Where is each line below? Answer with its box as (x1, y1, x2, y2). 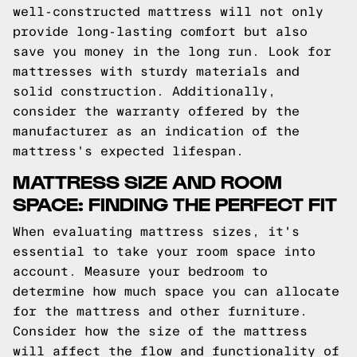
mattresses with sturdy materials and (13, 65, 300, 78)
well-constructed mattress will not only (13, 5, 324, 18)
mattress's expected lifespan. (13, 144, 244, 158)
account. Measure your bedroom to (13, 265, 268, 278)
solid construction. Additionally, (13, 84, 276, 98)
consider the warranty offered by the (13, 104, 300, 118)
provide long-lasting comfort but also (13, 25, 308, 38)
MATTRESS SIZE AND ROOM (13, 169, 282, 192)
